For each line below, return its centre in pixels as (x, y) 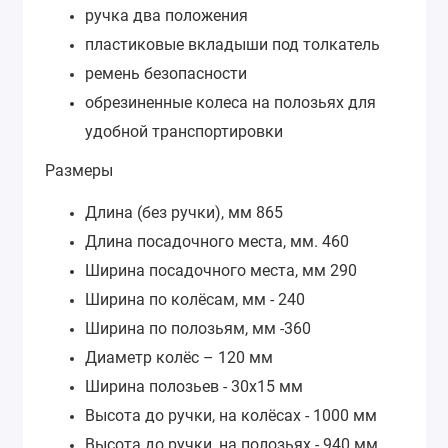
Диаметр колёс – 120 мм (179, 358)
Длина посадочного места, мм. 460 (217, 242)
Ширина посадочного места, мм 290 (221, 271)
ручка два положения (166, 15)
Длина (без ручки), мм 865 (184, 213)
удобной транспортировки (184, 131)
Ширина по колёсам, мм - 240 (195, 300)
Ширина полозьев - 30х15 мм (194, 387)
